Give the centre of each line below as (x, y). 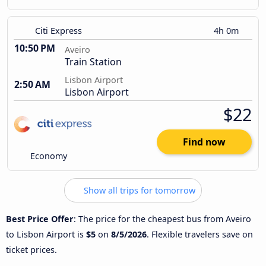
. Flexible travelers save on (200, 234)
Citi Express (58, 31)
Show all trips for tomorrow (138, 191)
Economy (48, 156)
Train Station (93, 62)
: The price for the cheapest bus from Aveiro (162, 218)
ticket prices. (31, 249)
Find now (204, 142)
